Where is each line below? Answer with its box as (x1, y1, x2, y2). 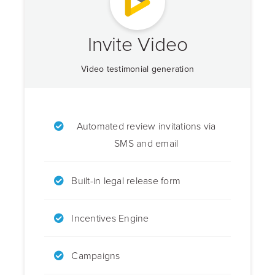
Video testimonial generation (81, 63, 194, 76)
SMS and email (114, 136, 179, 150)
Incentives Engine (71, 211, 149, 225)
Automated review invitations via (76, 119, 216, 133)
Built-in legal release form (71, 174, 180, 188)
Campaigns (71, 249, 120, 263)
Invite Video (87, 29, 188, 58)
